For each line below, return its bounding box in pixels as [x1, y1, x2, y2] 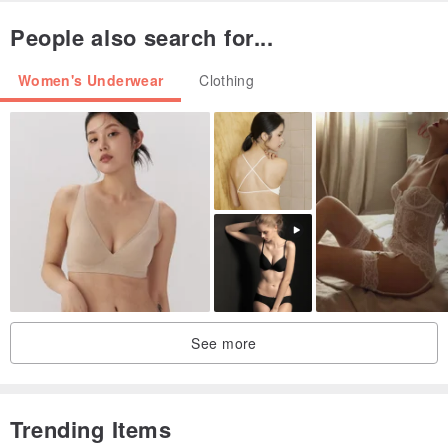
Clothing [199, 69, 255, 90]
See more [191, 332, 257, 353]
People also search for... [10, 20, 274, 53]
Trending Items [10, 412, 172, 445]
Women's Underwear [18, 69, 164, 90]
